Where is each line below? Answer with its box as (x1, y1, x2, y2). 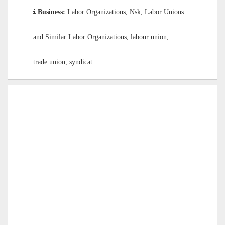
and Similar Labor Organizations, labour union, (33, 33, 169, 40)
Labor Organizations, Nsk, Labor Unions (67, 8, 184, 15)
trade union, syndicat (33, 58, 92, 65)
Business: (38, 8, 67, 15)
